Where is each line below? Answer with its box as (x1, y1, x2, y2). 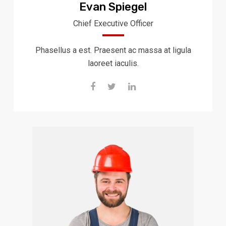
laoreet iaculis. (87, 59, 139, 68)
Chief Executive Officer (73, 19, 153, 28)
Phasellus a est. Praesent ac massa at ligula (35, 45, 191, 55)
